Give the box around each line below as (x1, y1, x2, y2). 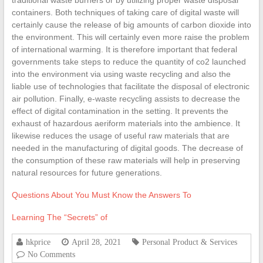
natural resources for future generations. (11, 168, 162, 177)
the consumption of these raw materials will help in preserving (11, 156, 240, 165)
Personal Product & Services (141, 238, 237, 246)
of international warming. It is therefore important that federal (11, 45, 237, 54)
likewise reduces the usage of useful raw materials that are (11, 131, 230, 140)
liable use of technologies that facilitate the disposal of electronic (11, 82, 249, 91)
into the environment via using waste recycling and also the (11, 69, 231, 79)
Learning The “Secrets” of (11, 213, 107, 222)
